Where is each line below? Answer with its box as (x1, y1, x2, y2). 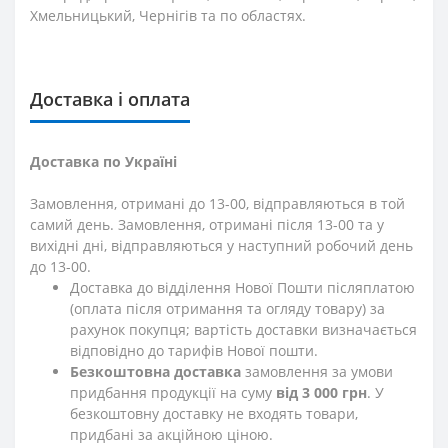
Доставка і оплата (30, 87, 190, 112)
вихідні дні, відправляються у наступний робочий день (30, 236, 413, 256)
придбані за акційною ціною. (70, 425, 273, 445)
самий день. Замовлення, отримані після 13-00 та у (30, 215, 384, 235)
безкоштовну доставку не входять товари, (70, 404, 358, 424)
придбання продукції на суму (70, 383, 276, 403)
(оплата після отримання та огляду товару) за (70, 299, 385, 319)
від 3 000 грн (276, 383, 367, 403)
